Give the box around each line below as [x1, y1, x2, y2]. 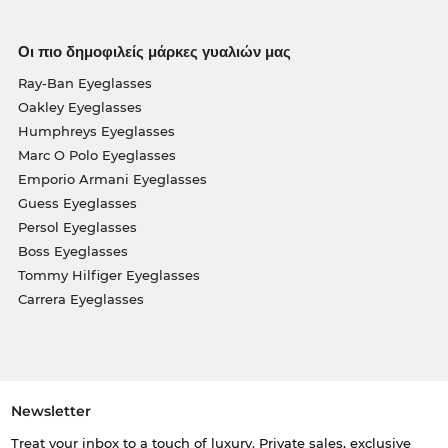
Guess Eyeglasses [17, 194, 137, 211]
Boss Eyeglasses [17, 242, 128, 259]
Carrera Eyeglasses [17, 290, 144, 307]
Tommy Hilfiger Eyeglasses [17, 266, 200, 283]
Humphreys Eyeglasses [17, 122, 175, 139]
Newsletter [10, 402, 91, 421]
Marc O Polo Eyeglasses [17, 146, 176, 163]
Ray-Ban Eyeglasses [17, 74, 152, 91]
